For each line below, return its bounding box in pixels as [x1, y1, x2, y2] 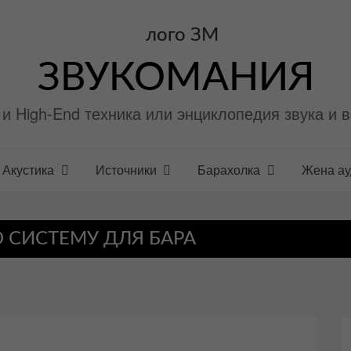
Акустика [2, 160, 54, 179]
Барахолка [197, 160, 261, 179]
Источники [95, 160, 157, 179]
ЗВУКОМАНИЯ [37, 58, 314, 98]
